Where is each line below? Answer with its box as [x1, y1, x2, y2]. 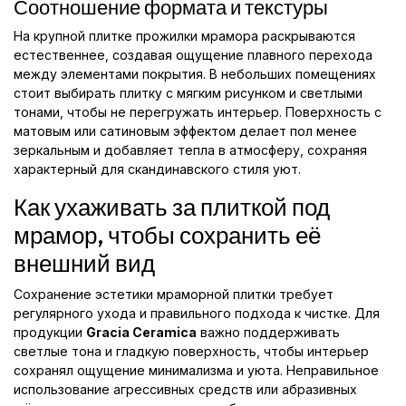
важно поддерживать [197, 324, 340, 340]
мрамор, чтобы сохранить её [14, 219, 321, 250]
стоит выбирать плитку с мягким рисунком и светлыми [14, 84, 362, 101]
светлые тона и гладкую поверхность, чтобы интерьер [14, 343, 369, 359]
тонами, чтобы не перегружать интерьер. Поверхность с [14, 103, 382, 120]
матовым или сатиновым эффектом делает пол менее [14, 122, 357, 139]
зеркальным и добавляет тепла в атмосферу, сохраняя [14, 141, 367, 158]
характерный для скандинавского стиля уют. [14, 160, 301, 177]
